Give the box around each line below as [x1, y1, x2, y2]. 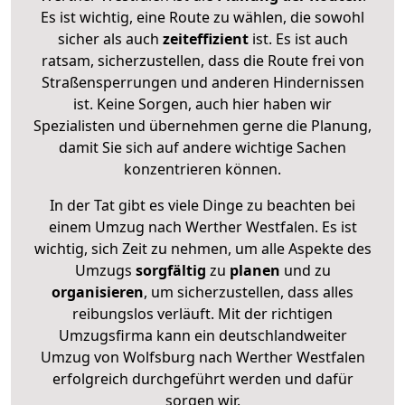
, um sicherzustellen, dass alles [144, 281, 353, 302]
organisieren [52, 281, 144, 302]
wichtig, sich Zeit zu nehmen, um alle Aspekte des [33, 238, 372, 259]
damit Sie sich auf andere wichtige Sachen [59, 137, 346, 157]
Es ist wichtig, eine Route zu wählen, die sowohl [41, 6, 364, 27]
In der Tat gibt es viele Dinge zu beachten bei [50, 194, 355, 215]
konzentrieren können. [124, 158, 281, 179]
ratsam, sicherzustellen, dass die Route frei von [41, 50, 364, 71]
